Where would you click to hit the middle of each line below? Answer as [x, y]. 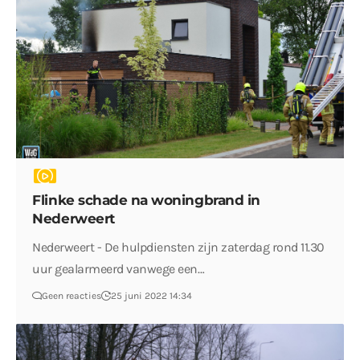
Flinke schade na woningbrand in [146, 200]
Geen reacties [72, 295]
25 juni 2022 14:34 [152, 295]
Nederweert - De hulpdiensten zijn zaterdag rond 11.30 [178, 247]
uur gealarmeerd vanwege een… [119, 268]
